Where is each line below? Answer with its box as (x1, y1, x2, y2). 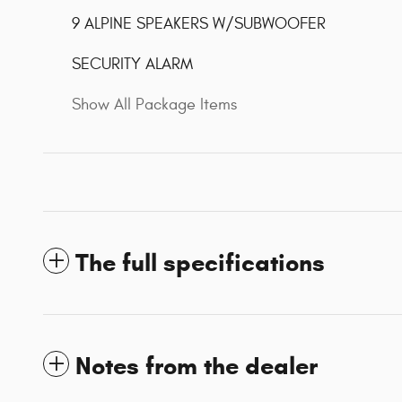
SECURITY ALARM (72, 54, 193, 74)
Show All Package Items (72, 94, 237, 114)
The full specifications (75, 247, 325, 278)
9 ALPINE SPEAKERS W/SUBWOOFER (72, 13, 326, 33)
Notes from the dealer (75, 350, 318, 381)
